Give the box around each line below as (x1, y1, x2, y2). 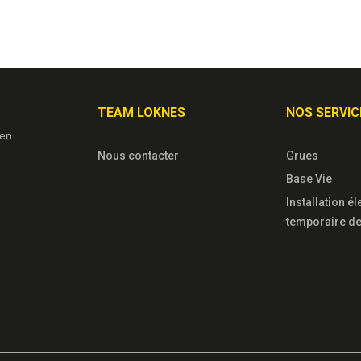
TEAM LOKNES (98, 105, 186, 121)
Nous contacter (98, 149, 180, 163)
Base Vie (286, 172, 333, 186)
